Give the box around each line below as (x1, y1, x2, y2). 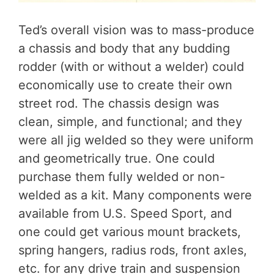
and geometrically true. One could (18, 151, 215, 166)
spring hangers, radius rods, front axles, (18, 243, 247, 258)
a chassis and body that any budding (18, 41, 230, 56)
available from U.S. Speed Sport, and (18, 206, 232, 221)
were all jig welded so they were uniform (18, 133, 253, 148)
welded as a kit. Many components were (18, 188, 252, 203)
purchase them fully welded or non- (18, 169, 225, 185)
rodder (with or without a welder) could (18, 59, 244, 75)
